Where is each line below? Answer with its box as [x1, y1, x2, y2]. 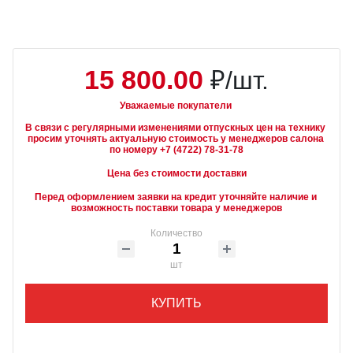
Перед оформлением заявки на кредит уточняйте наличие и [34, 191, 319, 203]
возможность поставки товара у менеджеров [71, 203, 282, 214]
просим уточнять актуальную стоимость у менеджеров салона [27, 133, 326, 144]
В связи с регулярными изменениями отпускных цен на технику [25, 122, 328, 133]
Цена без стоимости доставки [106, 168, 247, 179]
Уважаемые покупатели [119, 100, 232, 111]
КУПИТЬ [151, 296, 202, 310]
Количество [150, 228, 203, 239]
